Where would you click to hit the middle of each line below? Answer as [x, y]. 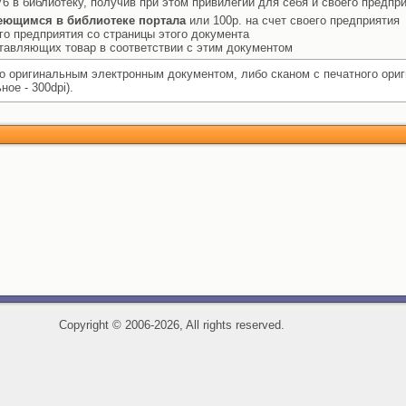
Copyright [85, 325]
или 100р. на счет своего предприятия [293, 20]
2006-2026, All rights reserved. [203, 325]
